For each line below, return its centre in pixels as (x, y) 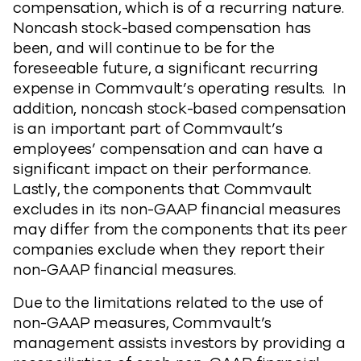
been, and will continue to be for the (144, 48)
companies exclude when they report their (169, 250)
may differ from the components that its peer (180, 230)
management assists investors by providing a (179, 343)
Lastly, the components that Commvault (162, 189)
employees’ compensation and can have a (168, 149)
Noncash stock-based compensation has (162, 28)
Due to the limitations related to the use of (168, 303)
